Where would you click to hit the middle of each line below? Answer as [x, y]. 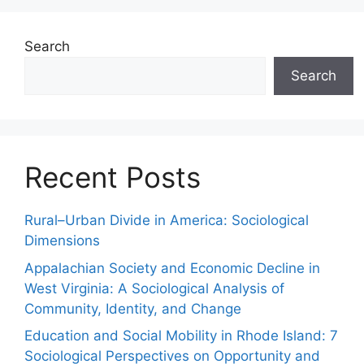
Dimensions [62, 241]
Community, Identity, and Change [133, 308]
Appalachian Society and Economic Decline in [172, 268]
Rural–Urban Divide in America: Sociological [167, 221]
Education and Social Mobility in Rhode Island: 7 [181, 336]
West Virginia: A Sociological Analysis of [154, 288]
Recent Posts [113, 178]
